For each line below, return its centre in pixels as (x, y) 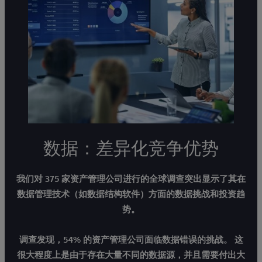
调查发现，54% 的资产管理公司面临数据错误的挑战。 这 (131, 240)
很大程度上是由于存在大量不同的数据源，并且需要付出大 (131, 255)
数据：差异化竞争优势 (131, 148)
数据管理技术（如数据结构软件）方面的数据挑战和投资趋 (131, 194)
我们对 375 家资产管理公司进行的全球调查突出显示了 (122, 179)
